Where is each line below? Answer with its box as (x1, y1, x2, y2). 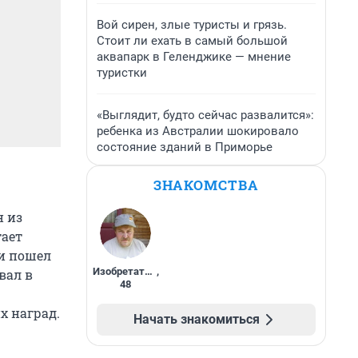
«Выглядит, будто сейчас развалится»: (97, 108, 314, 122)
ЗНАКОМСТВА (153, 176, 259, 194)
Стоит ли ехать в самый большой (97, 34, 288, 48)
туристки (97, 66, 147, 80)
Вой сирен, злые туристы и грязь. (97, 18, 287, 32)
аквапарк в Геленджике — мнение (97, 50, 291, 64)
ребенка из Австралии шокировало (97, 124, 299, 138)
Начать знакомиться (133, 312, 260, 327)
